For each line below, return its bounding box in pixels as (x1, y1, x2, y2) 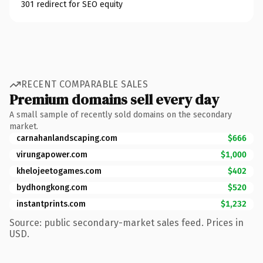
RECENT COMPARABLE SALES (21, 79, 149, 90)
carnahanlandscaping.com (16, 133, 117, 143)
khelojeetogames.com (16, 166, 102, 176)
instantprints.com (16, 198, 86, 209)
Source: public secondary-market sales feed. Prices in (9, 217, 244, 228)
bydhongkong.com (16, 182, 87, 193)
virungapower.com (16, 149, 87, 160)
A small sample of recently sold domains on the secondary (9, 109, 232, 120)
